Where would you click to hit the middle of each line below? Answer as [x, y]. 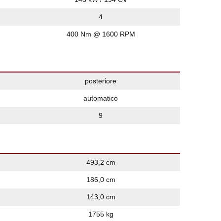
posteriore [101, 81]
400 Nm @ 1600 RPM [101, 34]
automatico [101, 98]
